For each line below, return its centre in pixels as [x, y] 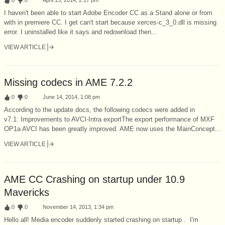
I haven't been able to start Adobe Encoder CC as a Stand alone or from [108, 13]
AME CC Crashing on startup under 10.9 [94, 179]
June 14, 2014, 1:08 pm [71, 97]
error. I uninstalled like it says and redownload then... [81, 32]
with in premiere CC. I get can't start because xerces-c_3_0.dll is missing [110, 22]
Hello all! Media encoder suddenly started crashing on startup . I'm [101, 219]
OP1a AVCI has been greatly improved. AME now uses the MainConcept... [113, 129]
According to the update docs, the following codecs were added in [99, 109]
